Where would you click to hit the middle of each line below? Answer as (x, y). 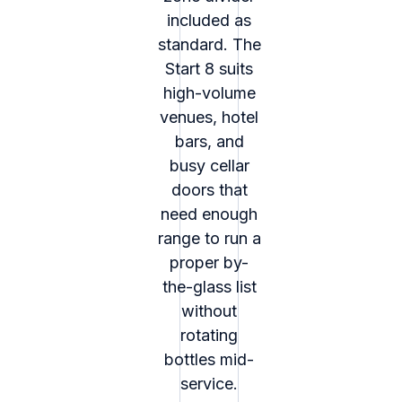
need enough (209, 214)
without (209, 311)
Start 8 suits (209, 69)
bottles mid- (209, 360)
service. (209, 384)
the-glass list (209, 287)
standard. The (209, 45)
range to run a (209, 239)
